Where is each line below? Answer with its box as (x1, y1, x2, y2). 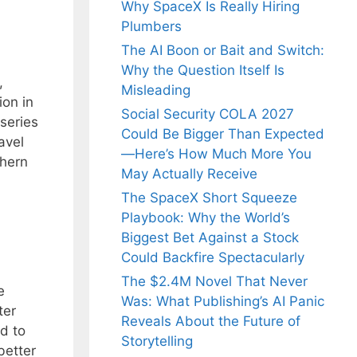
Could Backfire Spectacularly (121, 249, 304, 266)
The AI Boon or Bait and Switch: (121, 42, 324, 59)
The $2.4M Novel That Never (121, 273, 308, 290)
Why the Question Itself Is (121, 62, 284, 79)
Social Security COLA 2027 (121, 106, 294, 123)
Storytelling (121, 333, 193, 350)
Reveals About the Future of (121, 313, 300, 330)
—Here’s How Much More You (121, 146, 312, 163)
